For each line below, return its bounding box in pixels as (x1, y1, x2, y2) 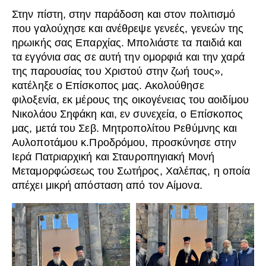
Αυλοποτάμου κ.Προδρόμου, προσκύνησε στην (12, 137, 237, 149)
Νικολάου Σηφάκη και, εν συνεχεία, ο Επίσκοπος (12, 108, 243, 121)
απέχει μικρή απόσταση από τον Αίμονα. (12, 179, 202, 192)
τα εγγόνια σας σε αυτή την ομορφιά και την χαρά (12, 51, 245, 64)
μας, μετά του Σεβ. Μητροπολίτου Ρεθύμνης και (12, 122, 237, 135)
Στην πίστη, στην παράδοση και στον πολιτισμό (12, 8, 236, 21)
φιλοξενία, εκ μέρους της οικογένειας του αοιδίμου (12, 94, 249, 106)
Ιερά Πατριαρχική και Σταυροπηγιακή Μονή (12, 151, 214, 163)
